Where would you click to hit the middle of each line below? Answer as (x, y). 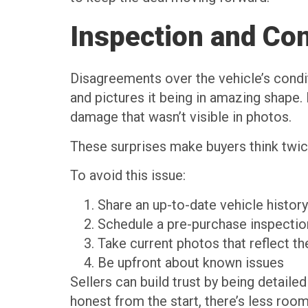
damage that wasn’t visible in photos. (181, 117)
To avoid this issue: (128, 176)
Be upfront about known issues (191, 262)
